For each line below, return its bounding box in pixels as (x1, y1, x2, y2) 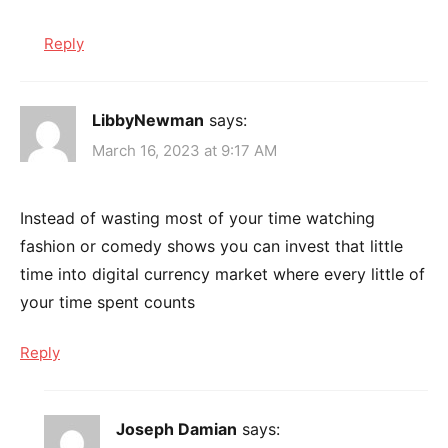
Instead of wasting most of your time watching (20, 208, 375, 229)
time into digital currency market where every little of (20, 264, 425, 285)
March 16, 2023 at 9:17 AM (92, 141, 277, 161)
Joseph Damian (116, 419, 237, 440)
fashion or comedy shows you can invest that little (20, 236, 403, 257)
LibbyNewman (92, 109, 204, 130)
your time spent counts (20, 292, 195, 313)
